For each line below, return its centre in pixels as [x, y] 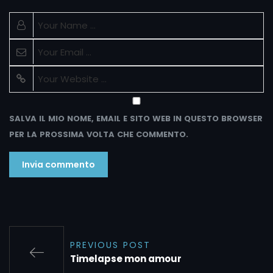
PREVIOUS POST [110, 245]
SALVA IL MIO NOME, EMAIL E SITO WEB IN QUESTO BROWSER [136, 119]
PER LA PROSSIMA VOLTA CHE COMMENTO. [99, 135]
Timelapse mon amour [126, 259]
